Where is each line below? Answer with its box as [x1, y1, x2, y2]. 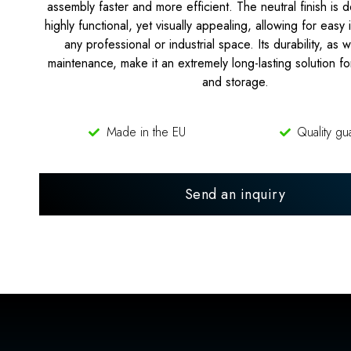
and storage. [201, 72, 269, 91]
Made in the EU [106, 122, 186, 141]
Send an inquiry [184, 183, 286, 204]
